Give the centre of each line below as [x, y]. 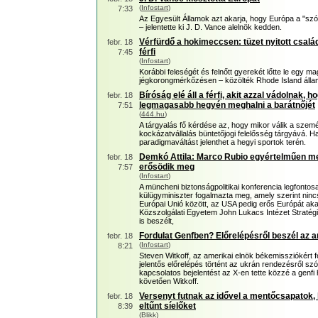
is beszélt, [157, 221]
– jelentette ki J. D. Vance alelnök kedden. [210, 27]
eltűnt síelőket [168, 306]
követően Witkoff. [169, 281]
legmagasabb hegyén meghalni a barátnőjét [227, 105]
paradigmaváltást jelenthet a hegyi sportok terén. [223, 142]
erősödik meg [167, 167]
